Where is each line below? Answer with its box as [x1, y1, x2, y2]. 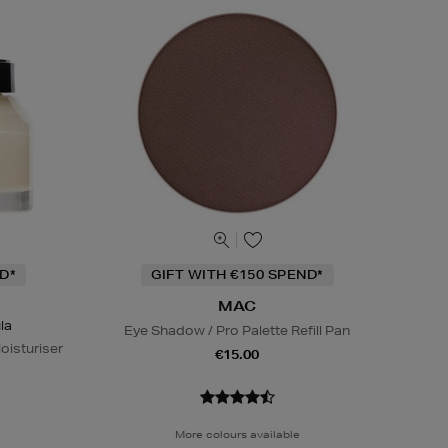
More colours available [174, 426, 300, 441]
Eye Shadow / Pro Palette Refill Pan [124, 321, 351, 339]
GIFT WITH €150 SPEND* [151, 265, 324, 283]
